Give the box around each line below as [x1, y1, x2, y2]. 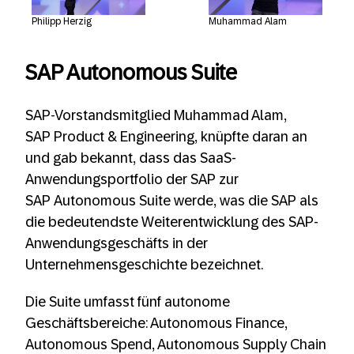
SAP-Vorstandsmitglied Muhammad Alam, [25, 107, 287, 123]
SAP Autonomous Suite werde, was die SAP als [25, 193, 318, 209]
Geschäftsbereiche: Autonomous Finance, [25, 315, 288, 331]
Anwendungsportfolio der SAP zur [25, 171, 239, 187]
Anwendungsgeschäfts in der [25, 235, 208, 251]
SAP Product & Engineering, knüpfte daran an [25, 129, 307, 145]
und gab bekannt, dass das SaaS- [25, 150, 236, 166]
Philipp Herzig [32, 16, 92, 28]
